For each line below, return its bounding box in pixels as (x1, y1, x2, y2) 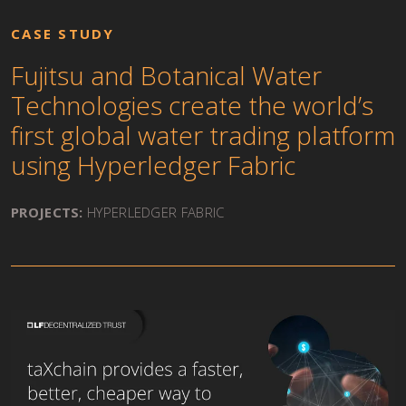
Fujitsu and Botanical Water (11, 58, 322, 92)
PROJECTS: (11, 203, 83, 221)
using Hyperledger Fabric (11, 148, 295, 182)
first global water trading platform (11, 118, 395, 152)
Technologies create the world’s (11, 88, 373, 122)
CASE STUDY (11, 24, 115, 43)
